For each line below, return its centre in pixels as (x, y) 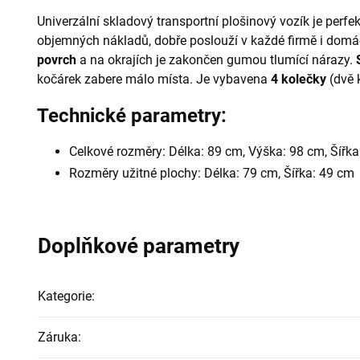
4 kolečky (299, 79)
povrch (57, 59)
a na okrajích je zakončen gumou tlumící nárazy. (216, 59)
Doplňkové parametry (139, 246)
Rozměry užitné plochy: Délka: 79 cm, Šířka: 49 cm (212, 174)
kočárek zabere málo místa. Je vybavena (154, 79)
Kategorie (65, 297)
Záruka (58, 337)
